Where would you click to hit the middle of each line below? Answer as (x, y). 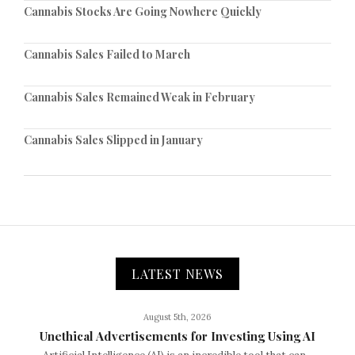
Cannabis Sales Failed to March (107, 54)
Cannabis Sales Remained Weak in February (139, 97)
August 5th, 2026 (177, 317)
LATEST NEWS (177, 273)
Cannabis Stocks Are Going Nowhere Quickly (143, 11)
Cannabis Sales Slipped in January (113, 139)
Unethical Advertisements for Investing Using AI (177, 336)
